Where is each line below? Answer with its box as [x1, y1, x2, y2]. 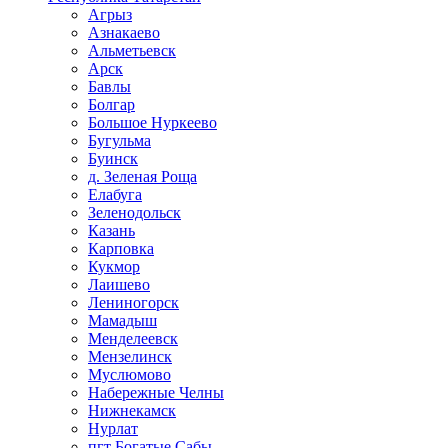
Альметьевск [88, 41, 176, 59]
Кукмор [88, 257, 140, 275]
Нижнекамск [88, 401, 176, 419]
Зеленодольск [88, 203, 181, 221]
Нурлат [88, 419, 138, 437]
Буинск [88, 149, 138, 167]
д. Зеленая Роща [88, 167, 197, 185]
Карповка [88, 239, 154, 257]
